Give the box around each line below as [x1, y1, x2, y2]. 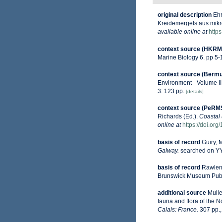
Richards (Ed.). [158, 112, 199, 120]
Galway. [158, 147, 179, 154]
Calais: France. [158, 206, 198, 213]
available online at [158, 28, 207, 36]
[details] [186, 88, 204, 94]
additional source [158, 189, 206, 196]
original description [158, 11, 212, 19]
